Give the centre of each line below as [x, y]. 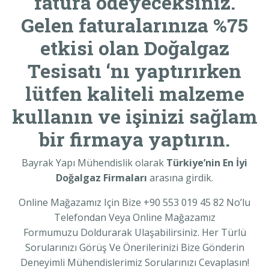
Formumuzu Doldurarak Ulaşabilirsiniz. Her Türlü [134, 233]
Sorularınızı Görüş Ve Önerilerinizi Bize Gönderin [134, 248]
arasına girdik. [180, 178]
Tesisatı [65, 71]
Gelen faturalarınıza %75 [134, 25]
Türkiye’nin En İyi [207, 163]
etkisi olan [92, 48]
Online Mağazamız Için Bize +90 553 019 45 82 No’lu [134, 203]
